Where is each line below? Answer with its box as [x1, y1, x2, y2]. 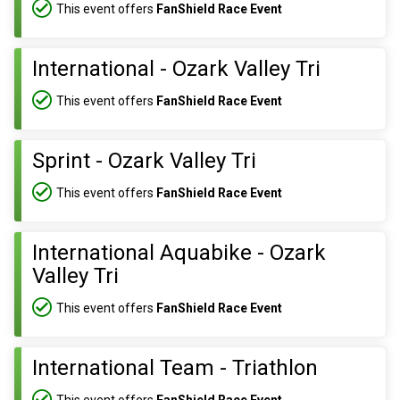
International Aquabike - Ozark [32, 240, 326, 265]
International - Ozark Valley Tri [32, 56, 321, 81]
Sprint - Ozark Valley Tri [32, 148, 256, 173]
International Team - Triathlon [32, 355, 318, 380]
